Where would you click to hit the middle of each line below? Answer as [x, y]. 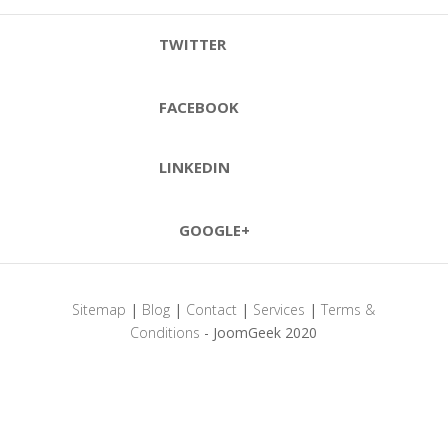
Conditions [165, 332]
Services [279, 309]
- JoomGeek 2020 [259, 332]
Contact [212, 309]
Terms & [348, 309]
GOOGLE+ [214, 229]
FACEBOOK [199, 106]
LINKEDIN [194, 167]
